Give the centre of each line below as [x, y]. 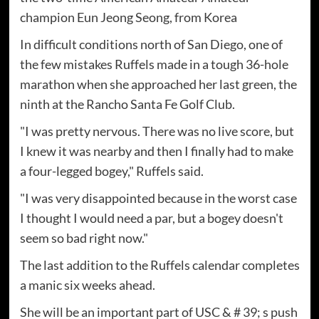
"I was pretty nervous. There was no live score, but [157, 131]
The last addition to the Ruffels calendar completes [159, 265]
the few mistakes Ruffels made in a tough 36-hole [154, 64]
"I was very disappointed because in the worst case [158, 198]
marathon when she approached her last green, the [158, 84]
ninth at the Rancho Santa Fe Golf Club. [127, 104]
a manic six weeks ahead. [87, 285]
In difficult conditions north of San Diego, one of [151, 45]
